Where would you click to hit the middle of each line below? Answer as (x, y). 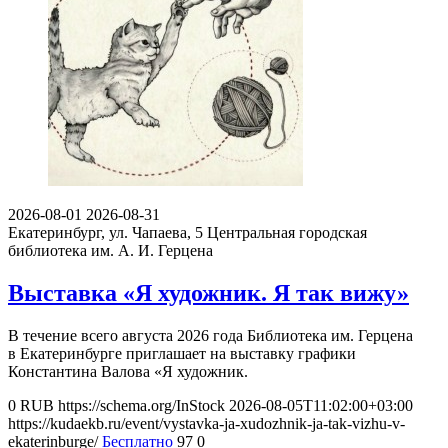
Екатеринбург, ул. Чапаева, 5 (105, 232)
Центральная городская (287, 232)
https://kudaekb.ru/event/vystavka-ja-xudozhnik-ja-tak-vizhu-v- (206, 423)
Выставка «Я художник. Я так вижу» (208, 292)
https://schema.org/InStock (141, 405)
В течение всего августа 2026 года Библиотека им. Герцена (210, 335)
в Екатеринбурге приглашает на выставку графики (182, 353)
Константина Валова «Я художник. (128, 371)
